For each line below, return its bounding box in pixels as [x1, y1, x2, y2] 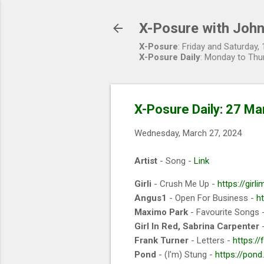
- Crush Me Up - [151, 178, 217, 189]
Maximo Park [134, 206, 188, 217]
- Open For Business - [167, 192, 256, 203]
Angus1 [134, 192, 167, 203]
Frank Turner [134, 235, 189, 246]
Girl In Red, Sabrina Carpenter [134, 220, 259, 232]
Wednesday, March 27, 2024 [134, 128, 242, 138]
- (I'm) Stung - [156, 249, 215, 260]
